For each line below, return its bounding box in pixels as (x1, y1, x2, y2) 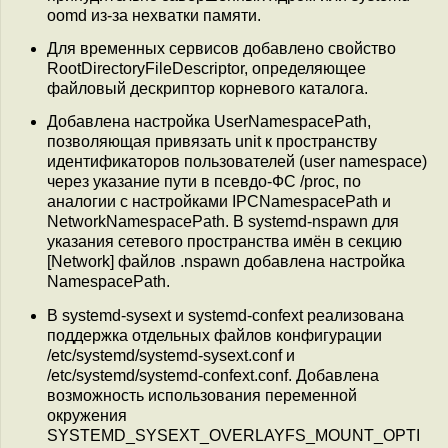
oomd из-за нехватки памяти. (47, 6, 261, 24)
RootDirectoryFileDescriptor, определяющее (47, 59, 366, 77)
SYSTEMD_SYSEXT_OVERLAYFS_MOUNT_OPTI (47, 426, 420, 444)
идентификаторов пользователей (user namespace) (47, 153, 427, 171)
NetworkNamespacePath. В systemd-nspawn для (47, 213, 399, 231)
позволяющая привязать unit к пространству (47, 133, 377, 151)
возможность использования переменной (47, 386, 357, 404)
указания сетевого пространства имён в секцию (47, 233, 402, 251)
